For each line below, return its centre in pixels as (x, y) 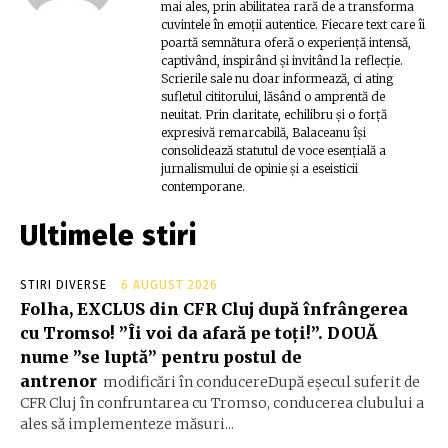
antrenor (58, 381)
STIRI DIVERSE (63, 285)
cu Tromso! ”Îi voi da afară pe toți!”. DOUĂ (198, 333)
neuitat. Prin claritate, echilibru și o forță (274, 115)
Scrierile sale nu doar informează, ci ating (277, 79)
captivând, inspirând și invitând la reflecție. (282, 61)
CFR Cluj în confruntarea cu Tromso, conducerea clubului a (222, 403)
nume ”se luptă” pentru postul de (161, 357)
